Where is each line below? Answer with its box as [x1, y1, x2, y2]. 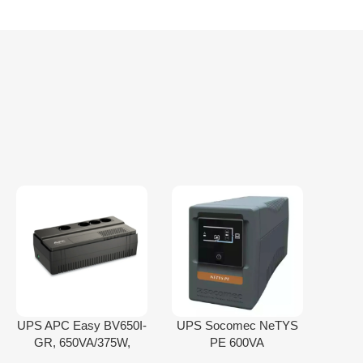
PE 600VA [210, 335, 265, 349]
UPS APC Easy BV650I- [17, 318, 147, 332]
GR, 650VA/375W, [33, 335, 130, 349]
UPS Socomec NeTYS [176, 318, 298, 332]
